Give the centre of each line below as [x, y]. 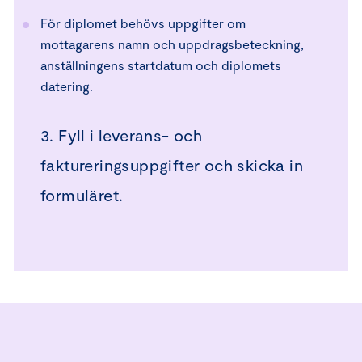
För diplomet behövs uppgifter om [143, 23]
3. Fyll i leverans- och [122, 135]
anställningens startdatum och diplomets [161, 65]
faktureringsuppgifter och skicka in [172, 165]
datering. [67, 86]
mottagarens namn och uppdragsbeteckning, [172, 44]
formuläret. [82, 195]
